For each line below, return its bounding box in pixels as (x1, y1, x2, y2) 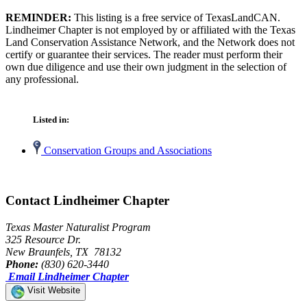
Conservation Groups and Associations (41, 145, 212, 157)
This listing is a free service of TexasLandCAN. (71, 11, 280, 23)
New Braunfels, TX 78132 (5, 245, 121, 258)
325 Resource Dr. (5, 233, 81, 245)
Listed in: (33, 114, 69, 125)
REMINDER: (5, 11, 71, 23)
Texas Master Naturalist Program (5, 221, 151, 233)
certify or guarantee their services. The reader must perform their (5, 48, 282, 60)
